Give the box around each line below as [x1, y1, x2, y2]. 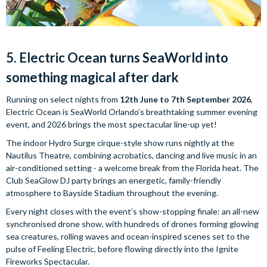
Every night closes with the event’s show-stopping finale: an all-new [6, 206, 259, 216]
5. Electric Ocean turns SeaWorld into [6, 49, 228, 66]
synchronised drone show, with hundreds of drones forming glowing [6, 218, 259, 229]
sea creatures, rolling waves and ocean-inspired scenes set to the [6, 231, 250, 241]
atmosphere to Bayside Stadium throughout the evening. [6, 187, 218, 198]
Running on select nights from [6, 94, 118, 104]
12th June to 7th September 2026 [118, 94, 251, 104]
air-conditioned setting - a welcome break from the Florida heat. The [6, 162, 259, 173]
